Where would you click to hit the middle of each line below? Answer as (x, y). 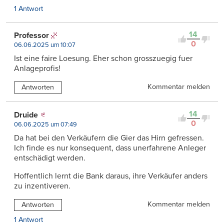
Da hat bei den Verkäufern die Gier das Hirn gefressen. (109, 138)
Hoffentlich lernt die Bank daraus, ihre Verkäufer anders (111, 176)
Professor (31, 36)
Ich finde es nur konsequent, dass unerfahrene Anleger (110, 148)
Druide (26, 115)
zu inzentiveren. (42, 186)
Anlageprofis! (37, 69)
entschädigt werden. (50, 158)
